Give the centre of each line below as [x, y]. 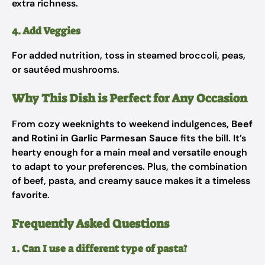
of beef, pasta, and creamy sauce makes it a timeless [131, 181]
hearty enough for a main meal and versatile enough [130, 152]
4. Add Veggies [46, 31]
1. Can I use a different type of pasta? [99, 248]
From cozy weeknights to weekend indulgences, [122, 124]
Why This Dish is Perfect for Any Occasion [130, 98]
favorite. [31, 195]
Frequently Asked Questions [91, 224]
